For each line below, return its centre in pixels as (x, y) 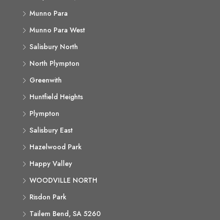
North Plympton (55, 63)
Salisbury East (51, 130)
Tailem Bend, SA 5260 (65, 214)
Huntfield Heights (56, 97)
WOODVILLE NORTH (63, 180)
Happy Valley (51, 164)
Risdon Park (48, 197)
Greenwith (46, 80)
